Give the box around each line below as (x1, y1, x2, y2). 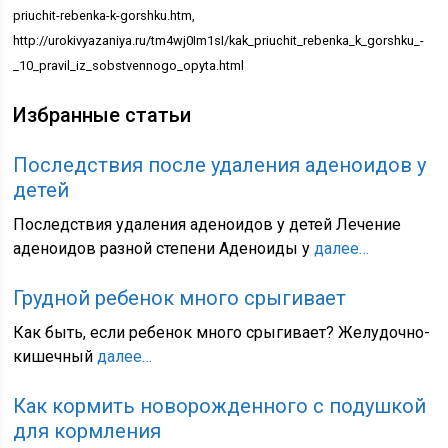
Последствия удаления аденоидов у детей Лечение (13, 215, 402, 234)
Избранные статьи (13, 103, 192, 127)
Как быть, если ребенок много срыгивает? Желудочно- (13, 323, 431, 342)
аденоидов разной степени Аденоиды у (13, 239, 315, 258)
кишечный (13, 347, 98, 366)
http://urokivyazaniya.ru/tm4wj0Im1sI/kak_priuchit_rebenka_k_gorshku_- (13, 33, 425, 48)
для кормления (13, 419, 162, 443)
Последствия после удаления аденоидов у (13, 153, 427, 177)
